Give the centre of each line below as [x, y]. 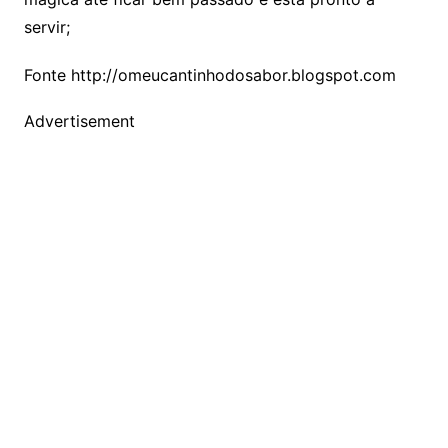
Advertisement [79, 121]
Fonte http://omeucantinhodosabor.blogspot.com [209, 75]
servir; [46, 27]
